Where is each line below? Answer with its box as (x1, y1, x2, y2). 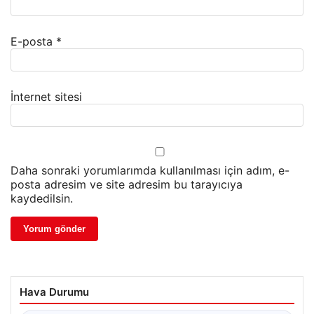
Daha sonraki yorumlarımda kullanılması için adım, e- (11, 163, 289, 178)
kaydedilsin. (11, 191, 73, 206)
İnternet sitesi (11, 90, 82, 104)
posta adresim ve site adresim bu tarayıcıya (11, 177, 243, 192)
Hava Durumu (20, 285, 89, 299)
